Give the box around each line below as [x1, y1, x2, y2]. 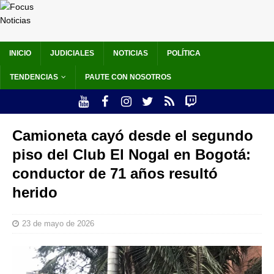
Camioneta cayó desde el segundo [12, 127, 253, 144]
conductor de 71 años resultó [12, 165, 218, 182]
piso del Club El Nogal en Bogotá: [12, 146, 251, 163]
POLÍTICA [167, 49, 201, 58]
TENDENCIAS [10, 73, 58, 82]
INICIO [9, 49, 31, 58]
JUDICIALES [50, 49, 94, 58]
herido [12, 184, 57, 201]
